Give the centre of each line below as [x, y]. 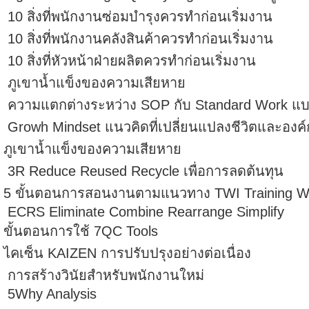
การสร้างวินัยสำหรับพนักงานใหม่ [104, 275]
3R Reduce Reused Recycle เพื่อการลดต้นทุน [143, 171]
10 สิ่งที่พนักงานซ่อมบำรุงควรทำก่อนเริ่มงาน [138, 17]
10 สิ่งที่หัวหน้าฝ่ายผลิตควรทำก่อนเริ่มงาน [130, 61]
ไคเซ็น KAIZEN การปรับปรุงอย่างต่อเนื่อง [127, 253]
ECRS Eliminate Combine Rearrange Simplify [144, 212]
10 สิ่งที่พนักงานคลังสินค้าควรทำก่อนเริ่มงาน [138, 39]
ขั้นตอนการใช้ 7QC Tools [81, 231]
